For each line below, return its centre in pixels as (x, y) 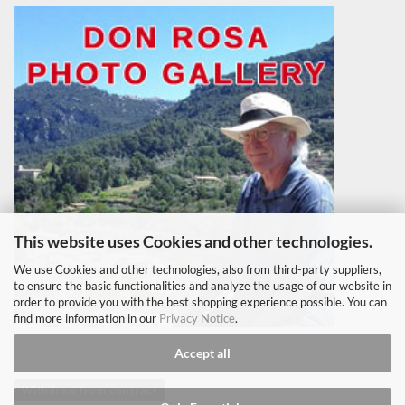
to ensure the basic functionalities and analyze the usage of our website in (202, 285)
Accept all (202, 353)
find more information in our (86, 318)
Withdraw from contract (89, 390)
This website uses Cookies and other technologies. (193, 241)
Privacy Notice (197, 318)
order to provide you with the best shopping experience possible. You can (200, 301)
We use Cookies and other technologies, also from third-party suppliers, (198, 269)
